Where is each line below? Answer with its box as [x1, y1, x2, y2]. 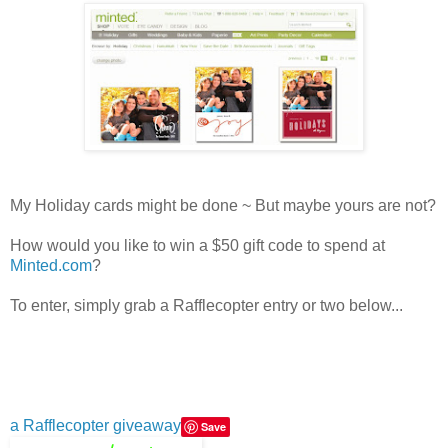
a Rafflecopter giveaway [10, 416, 181, 434]
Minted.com [10, 256, 92, 274]
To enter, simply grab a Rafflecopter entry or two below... [10, 296, 403, 314]
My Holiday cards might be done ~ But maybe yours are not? [10, 196, 436, 214]
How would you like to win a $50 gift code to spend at [10, 236, 385, 254]
